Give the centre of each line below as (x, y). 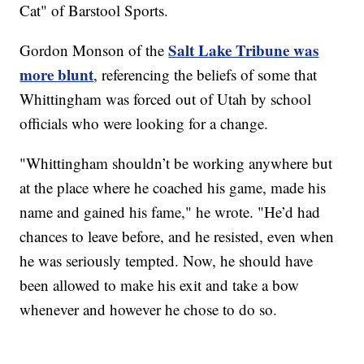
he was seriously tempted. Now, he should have (167, 261)
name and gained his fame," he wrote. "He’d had (170, 212)
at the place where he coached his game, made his (173, 188)
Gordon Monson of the (94, 50)
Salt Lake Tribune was (244, 50)
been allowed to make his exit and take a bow (160, 285)
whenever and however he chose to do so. (149, 310)
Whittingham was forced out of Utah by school (166, 99)
